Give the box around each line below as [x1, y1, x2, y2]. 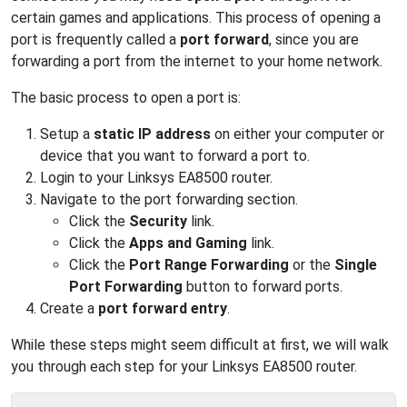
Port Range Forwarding [129, 256, 289, 273]
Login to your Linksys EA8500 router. [40, 169, 273, 186]
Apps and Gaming [129, 234, 247, 252]
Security [129, 213, 187, 230]
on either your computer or [211, 125, 384, 143]
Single [334, 256, 377, 273]
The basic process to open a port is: [11, 89, 241, 106]
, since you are [269, 31, 359, 48]
